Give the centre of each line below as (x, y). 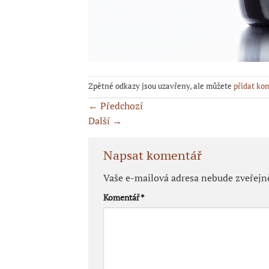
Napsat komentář (154, 156)
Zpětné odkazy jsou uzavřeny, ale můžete (161, 86)
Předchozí (120, 106)
